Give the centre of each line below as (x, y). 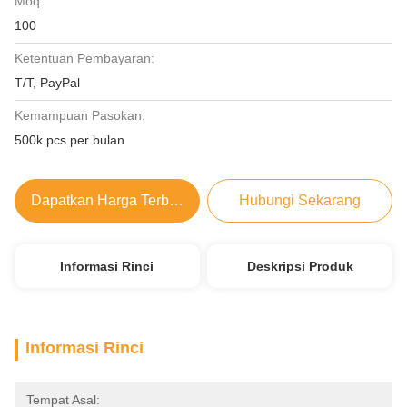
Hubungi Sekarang (300, 200)
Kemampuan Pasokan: (80, 115)
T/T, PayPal (47, 83)
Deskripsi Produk (300, 266)
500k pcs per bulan (69, 140)
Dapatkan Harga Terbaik (109, 200)
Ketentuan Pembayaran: (84, 58)
